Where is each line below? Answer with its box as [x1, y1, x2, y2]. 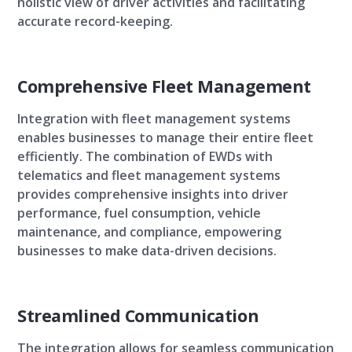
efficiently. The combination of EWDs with [17, 148, 273, 165]
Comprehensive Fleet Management [17, 75, 311, 97]
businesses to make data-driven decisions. [17, 242, 277, 259]
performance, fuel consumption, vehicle [17, 204, 261, 222]
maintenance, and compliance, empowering [17, 223, 281, 240]
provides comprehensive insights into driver [17, 185, 288, 203]
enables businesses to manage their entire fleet [17, 129, 313, 146]
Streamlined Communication [17, 304, 259, 327]
